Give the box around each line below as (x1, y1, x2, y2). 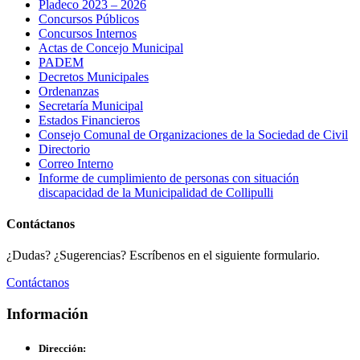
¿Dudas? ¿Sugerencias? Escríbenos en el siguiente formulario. (6, 248, 320, 263)
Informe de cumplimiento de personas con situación (39, 170, 299, 185)
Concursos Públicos (39, 11, 139, 26)
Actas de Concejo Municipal (39, 40, 183, 55)
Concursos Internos (39, 26, 137, 40)
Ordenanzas (39, 84, 99, 98)
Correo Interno (39, 156, 113, 170)
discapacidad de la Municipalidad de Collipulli (39, 185, 273, 199)
